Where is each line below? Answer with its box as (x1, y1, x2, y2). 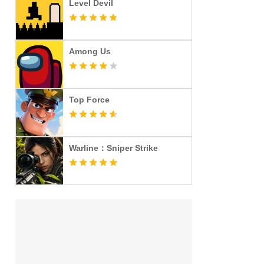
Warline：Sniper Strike (69, 143, 158, 153)
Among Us (69, 47, 111, 56)
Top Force (69, 95, 110, 104)
